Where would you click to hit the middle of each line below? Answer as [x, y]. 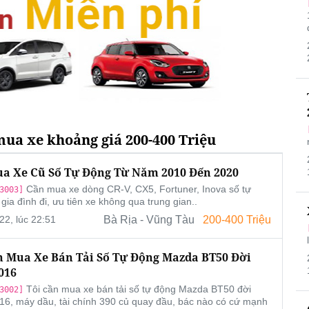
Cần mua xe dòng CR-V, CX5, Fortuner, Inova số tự [137, 189]
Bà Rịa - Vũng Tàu [149, 220]
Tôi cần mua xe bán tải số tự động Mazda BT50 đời [137, 289]
